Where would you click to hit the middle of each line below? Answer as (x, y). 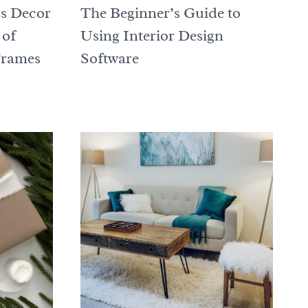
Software (109, 59)
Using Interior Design (152, 36)
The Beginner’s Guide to (160, 13)
